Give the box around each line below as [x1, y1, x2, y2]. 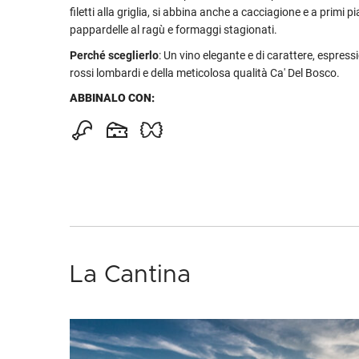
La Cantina [70, 263, 191, 287]
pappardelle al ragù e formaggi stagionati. [70, 23, 277, 36]
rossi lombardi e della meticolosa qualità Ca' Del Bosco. [70, 67, 342, 79]
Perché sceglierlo [70, 49, 159, 62]
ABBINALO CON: [70, 91, 155, 104]
